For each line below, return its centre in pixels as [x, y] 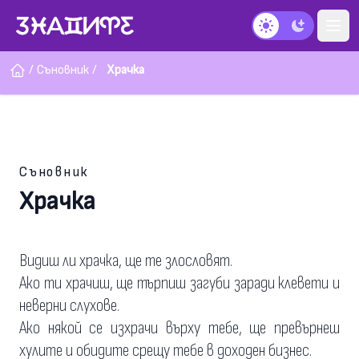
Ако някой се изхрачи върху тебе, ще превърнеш [179, 328]
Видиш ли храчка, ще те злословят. [126, 261]
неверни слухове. [69, 306]
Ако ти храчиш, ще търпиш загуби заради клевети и [179, 283]
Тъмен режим [293, 34]
